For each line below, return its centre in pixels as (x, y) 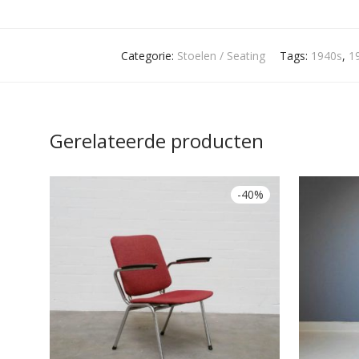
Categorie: (149, 56)
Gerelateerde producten (157, 141)
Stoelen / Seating (221, 56)
